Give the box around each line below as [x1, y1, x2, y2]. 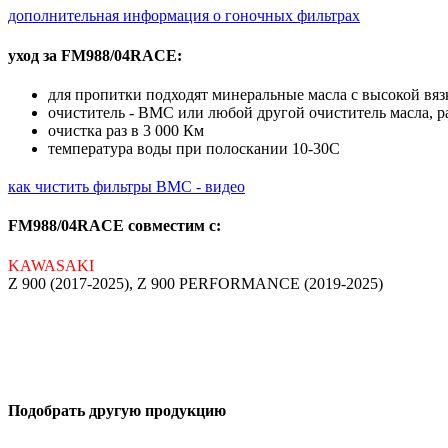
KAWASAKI [8, 256, 94, 274]
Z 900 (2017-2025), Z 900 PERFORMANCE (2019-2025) [8, 274, 383, 292]
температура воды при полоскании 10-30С [48, 140, 340, 157]
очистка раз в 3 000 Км [48, 122, 204, 139]
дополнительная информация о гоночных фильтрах [8, 7, 360, 25]
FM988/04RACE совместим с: [8, 217, 221, 235]
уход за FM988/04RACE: [8, 46, 182, 64]
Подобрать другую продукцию [8, 401, 226, 419]
